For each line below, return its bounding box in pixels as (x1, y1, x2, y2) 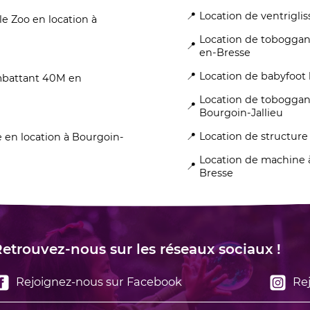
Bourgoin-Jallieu (199, 106, 283, 119)
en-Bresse (199, 46, 250, 59)
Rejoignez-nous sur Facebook (13, 274, 182, 289)
